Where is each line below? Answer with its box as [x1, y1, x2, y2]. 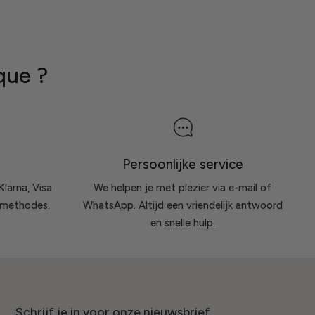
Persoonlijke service [122, 155, 243, 172]
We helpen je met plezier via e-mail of [94, 181, 272, 195]
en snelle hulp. [150, 217, 215, 230]
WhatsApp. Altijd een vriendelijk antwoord [82, 199, 283, 212]
